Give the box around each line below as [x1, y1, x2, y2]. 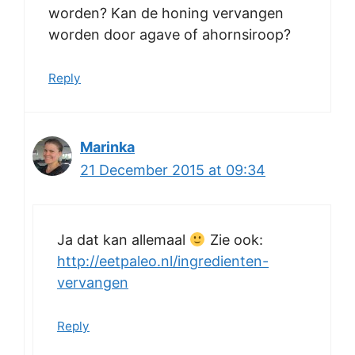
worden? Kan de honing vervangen [48, 5, 284, 22]
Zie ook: [205, 231, 263, 249]
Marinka [80, 139, 135, 156]
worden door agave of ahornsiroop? [48, 26, 291, 44]
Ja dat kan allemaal [57, 231, 189, 249]
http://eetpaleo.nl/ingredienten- [57, 253, 269, 270]
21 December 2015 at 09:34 [80, 162, 265, 179]
